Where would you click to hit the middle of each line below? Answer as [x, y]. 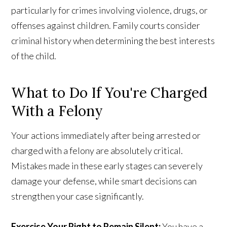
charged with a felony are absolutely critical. [97, 151]
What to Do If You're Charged [109, 93]
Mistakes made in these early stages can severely [107, 166]
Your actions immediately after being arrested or [106, 136]
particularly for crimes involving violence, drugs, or [110, 10]
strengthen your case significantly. [78, 196]
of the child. [34, 56]
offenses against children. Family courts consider [106, 26]
